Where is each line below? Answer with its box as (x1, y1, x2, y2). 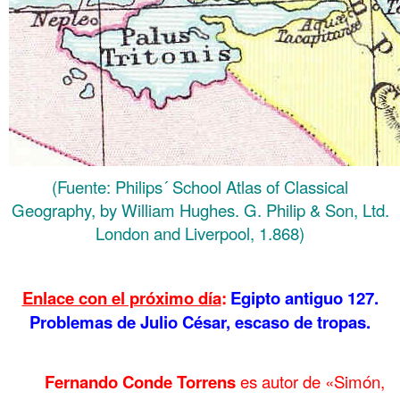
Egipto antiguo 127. (229, 285, 379, 310)
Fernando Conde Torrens (9, 369, 236, 394)
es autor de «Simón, (240, 369, 385, 393)
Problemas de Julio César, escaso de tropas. (29, 309, 371, 334)
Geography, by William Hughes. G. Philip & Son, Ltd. (11, 197, 389, 221)
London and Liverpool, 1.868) (96, 221, 304, 245)
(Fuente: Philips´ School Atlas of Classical (52, 174, 348, 198)
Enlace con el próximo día (21, 285, 221, 310)
